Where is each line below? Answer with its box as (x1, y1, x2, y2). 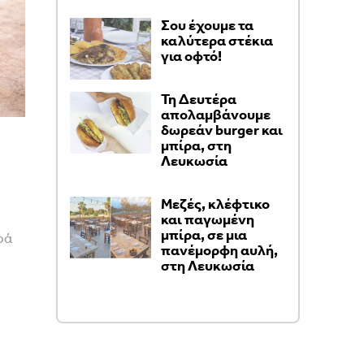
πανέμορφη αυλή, (160, 241, 278, 259)
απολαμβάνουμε (160, 106, 271, 123)
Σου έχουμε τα (160, 16, 253, 34)
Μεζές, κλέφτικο (160, 195, 270, 213)
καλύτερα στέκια (160, 32, 273, 50)
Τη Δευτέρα (160, 90, 236, 108)
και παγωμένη (160, 210, 254, 228)
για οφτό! (160, 47, 222, 65)
